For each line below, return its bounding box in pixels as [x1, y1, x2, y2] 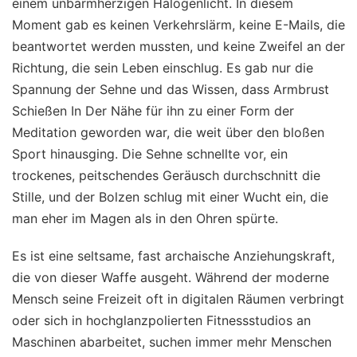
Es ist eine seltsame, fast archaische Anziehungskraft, [12, 247, 335, 264]
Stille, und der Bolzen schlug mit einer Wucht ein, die [12, 188, 328, 205]
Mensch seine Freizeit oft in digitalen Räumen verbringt [12, 290, 344, 307]
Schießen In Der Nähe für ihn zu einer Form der [12, 102, 294, 119]
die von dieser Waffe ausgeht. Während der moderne [12, 269, 329, 285]
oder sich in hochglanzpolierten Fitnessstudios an [12, 312, 311, 328]
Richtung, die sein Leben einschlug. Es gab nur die [12, 59, 313, 76]
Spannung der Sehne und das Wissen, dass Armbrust [12, 80, 329, 97]
